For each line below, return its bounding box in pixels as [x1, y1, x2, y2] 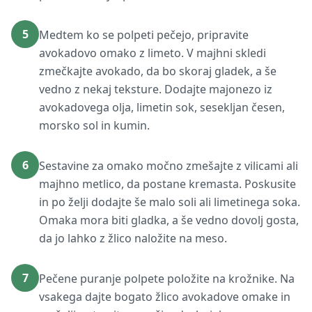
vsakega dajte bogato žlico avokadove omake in [39, 289, 290, 304]
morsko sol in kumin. [39, 118, 150, 133]
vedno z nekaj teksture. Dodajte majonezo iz [39, 81, 272, 97]
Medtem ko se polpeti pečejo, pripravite [39, 27, 249, 42]
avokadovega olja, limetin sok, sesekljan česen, [39, 100, 285, 115]
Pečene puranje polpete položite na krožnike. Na [39, 271, 295, 286]
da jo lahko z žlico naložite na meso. [39, 231, 227, 246]
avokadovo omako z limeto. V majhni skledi [39, 45, 266, 61]
